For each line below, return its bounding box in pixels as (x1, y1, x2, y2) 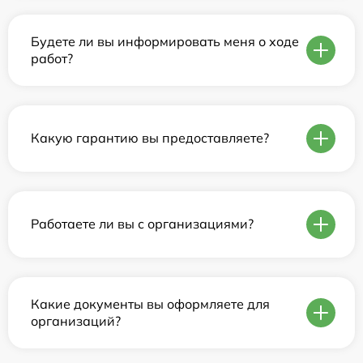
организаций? (31, 312, 121, 329)
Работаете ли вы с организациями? (31, 216, 254, 233)
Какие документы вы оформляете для (31, 295, 270, 312)
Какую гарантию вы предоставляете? (31, 130, 269, 147)
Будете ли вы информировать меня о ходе (31, 32, 299, 49)
